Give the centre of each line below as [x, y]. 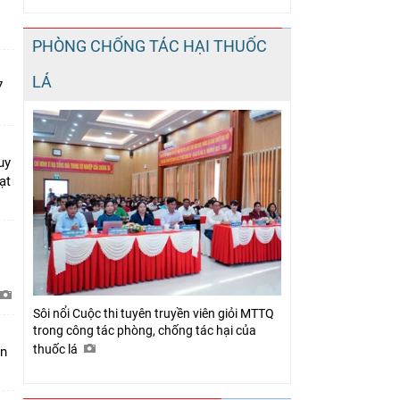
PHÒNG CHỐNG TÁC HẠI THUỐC [150, 46]
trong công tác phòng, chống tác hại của [145, 331]
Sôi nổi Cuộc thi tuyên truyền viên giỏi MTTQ [154, 314]
